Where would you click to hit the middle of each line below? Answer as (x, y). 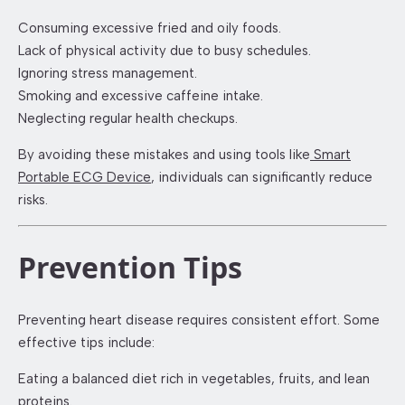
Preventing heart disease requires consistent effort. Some (199, 320)
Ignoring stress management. (108, 73)
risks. (33, 199)
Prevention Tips (130, 268)
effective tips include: (86, 342)
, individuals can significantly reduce (262, 177)
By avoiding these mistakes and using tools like (164, 154)
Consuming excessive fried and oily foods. (150, 28)
